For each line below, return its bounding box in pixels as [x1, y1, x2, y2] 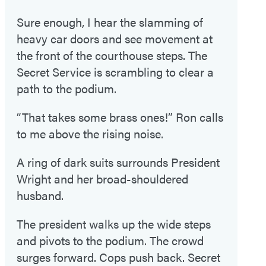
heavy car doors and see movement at [17, 30, 213, 47]
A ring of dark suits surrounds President [17, 153, 220, 171]
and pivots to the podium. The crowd [17, 232, 204, 249]
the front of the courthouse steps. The [17, 46, 207, 64]
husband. [17, 186, 64, 204]
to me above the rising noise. [17, 125, 163, 142]
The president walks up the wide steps [17, 215, 211, 233]
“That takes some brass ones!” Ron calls [17, 108, 223, 126]
